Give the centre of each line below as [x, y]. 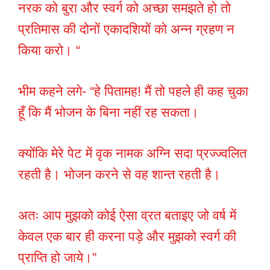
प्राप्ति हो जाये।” [57, 258]
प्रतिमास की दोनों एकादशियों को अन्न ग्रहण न [126, 30]
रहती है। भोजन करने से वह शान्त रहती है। [119, 175]
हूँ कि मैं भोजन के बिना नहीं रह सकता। [108, 113]
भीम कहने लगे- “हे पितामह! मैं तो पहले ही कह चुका [133, 92]
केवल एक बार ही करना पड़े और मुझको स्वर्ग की [127, 237]
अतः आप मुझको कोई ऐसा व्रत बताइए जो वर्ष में [127, 216]
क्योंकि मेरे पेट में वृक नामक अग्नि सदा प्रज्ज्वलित [132, 154]
